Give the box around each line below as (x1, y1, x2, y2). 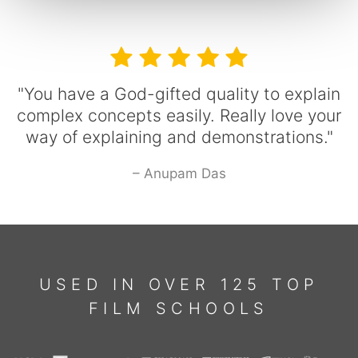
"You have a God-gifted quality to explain (18, 84, 340, 105)
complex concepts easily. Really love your (17, 105, 341, 126)
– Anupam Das (132, 165, 226, 182)
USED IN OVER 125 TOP (38, 274, 320, 294)
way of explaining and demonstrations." (25, 127, 333, 148)
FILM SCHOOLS (89, 298, 269, 318)
